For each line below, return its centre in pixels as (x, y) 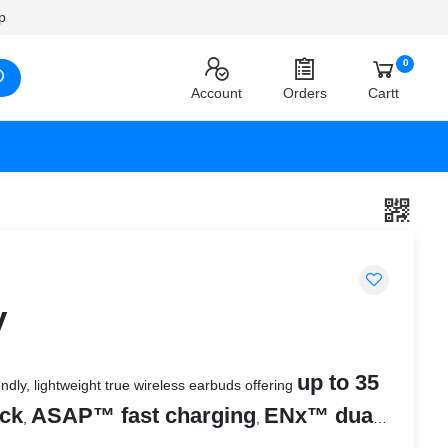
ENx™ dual (321, 416)
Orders (304, 92)
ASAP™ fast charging (143, 416)
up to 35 (338, 383)
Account (216, 92)
